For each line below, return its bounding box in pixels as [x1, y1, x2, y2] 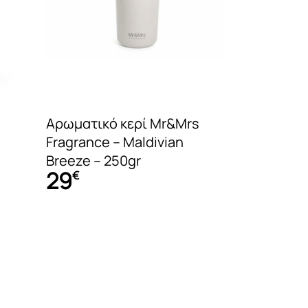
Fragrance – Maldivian [46, 132, 184, 151]
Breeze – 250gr [46, 151, 141, 170]
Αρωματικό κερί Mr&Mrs [46, 113, 199, 133]
